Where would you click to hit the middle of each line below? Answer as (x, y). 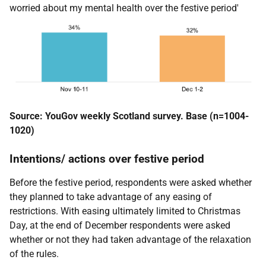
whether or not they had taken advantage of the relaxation (130, 240)
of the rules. (34, 254)
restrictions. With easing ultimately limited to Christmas (125, 211)
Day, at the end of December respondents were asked (120, 226)
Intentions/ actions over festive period (107, 159)
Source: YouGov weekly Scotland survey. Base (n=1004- (129, 116)
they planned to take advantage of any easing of (111, 197)
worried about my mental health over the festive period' (124, 8)
